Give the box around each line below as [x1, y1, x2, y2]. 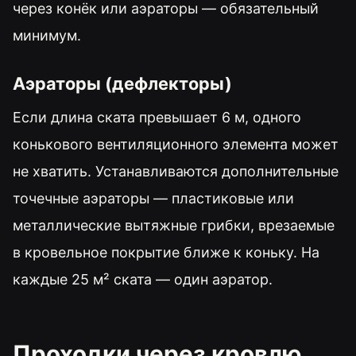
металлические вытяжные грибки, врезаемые [13, 216, 335, 234]
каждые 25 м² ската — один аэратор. [13, 270, 273, 288]
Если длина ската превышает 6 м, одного [13, 108, 301, 126]
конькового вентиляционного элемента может [13, 135, 339, 153]
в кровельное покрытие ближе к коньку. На [13, 243, 319, 261]
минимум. [13, 26, 81, 44]
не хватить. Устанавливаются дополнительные [13, 162, 339, 180]
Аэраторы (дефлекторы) [13, 72, 232, 94]
